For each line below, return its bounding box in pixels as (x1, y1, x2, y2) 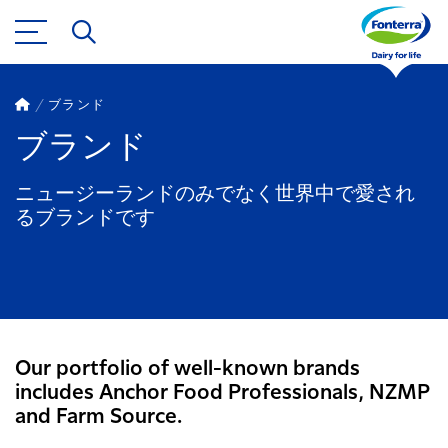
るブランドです (15, 208, 155, 229)
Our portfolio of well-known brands (15, 359, 360, 380)
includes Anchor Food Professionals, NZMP (15, 383, 430, 404)
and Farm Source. (15, 407, 182, 428)
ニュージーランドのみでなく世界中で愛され (15, 184, 415, 205)
